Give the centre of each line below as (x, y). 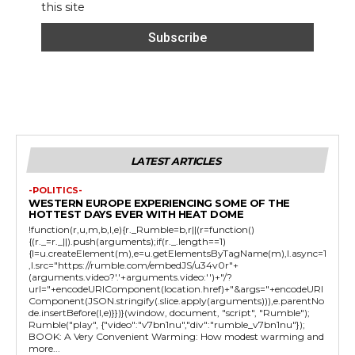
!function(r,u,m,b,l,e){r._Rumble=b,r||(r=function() (141, 230)
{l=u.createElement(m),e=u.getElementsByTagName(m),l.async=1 (177, 254)
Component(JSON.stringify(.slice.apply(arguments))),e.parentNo (176, 301)
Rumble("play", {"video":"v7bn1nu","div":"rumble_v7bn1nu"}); (167, 325)
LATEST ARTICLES (176, 161)
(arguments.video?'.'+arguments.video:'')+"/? (130, 277)
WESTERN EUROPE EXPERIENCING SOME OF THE (159, 203)
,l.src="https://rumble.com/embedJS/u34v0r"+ (134, 265)
